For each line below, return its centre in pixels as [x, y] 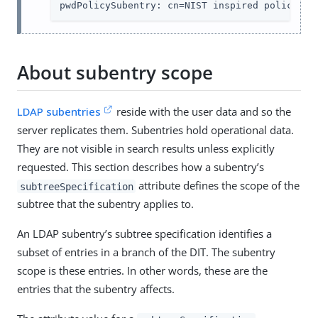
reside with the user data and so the [203, 112]
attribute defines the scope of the [218, 186]
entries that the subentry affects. [96, 289]
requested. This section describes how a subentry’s [141, 167]
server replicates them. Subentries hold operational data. [155, 130]
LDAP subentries [59, 112]
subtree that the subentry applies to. [105, 204]
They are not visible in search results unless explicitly [146, 149]
